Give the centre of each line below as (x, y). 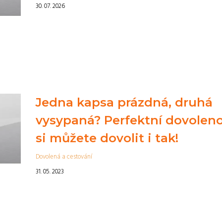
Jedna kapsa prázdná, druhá (124, 102)
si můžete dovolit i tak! (107, 138)
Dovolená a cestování (64, 157)
